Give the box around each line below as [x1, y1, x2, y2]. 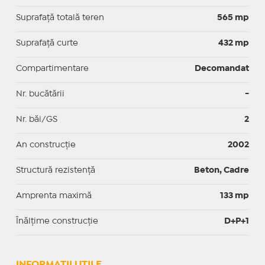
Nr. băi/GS [15, 115, 57, 123]
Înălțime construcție [15, 217, 98, 225]
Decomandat [195, 64, 250, 72]
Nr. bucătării [15, 90, 64, 98]
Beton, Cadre [194, 166, 250, 174]
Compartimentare [15, 64, 89, 72]
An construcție [15, 141, 76, 148]
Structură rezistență [15, 166, 95, 174]
